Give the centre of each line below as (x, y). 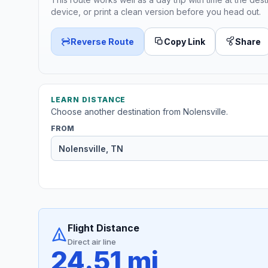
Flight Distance (103, 228)
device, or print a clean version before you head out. (156, 11)
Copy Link (185, 41)
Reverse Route (102, 41)
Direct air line (92, 242)
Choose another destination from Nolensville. (139, 112)
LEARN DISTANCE (89, 100)
